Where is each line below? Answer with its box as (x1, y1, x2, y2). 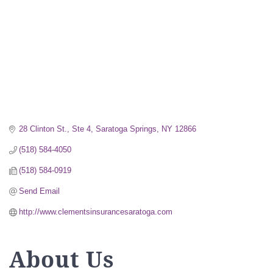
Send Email (19, 186, 60, 196)
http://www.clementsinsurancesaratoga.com (19, 207, 173, 216)
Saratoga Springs (96, 124, 157, 133)
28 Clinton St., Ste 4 (19, 124, 91, 133)
